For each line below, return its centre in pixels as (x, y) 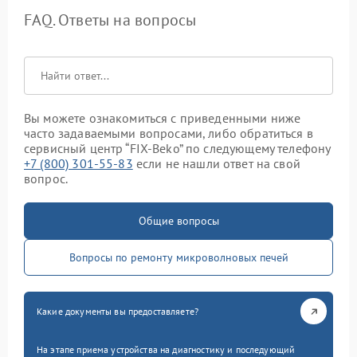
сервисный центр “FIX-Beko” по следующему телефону (177, 149)
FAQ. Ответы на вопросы (110, 20)
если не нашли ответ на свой (216, 164)
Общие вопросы (178, 221)
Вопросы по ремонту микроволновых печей (178, 258)
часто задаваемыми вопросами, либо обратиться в (169, 133)
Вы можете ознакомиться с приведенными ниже (163, 118)
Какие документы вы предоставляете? (118, 312)
